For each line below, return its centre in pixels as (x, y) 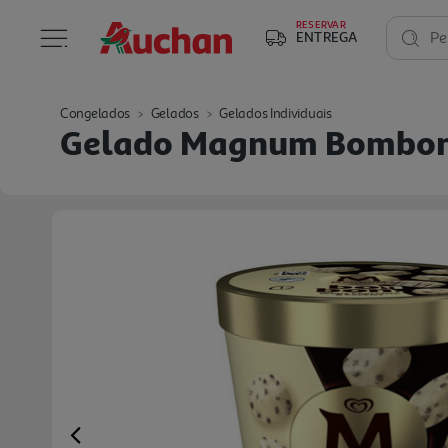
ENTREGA (327, 36)
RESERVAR (321, 24)
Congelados (95, 113)
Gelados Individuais (275, 113)
